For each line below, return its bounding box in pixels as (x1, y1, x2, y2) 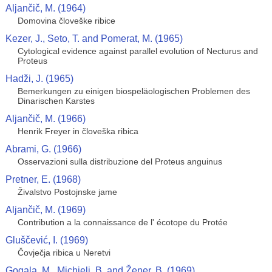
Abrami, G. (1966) (5, 144, 81, 154)
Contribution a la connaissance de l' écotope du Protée (17, 217, 228, 227)
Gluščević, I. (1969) (5, 235, 88, 245)
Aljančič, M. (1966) (5, 114, 86, 124)
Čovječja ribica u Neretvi (17, 248, 110, 257)
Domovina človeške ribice (17, 16, 115, 25)
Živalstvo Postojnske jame (17, 187, 117, 197)
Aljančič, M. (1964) (5, 3, 86, 13)
